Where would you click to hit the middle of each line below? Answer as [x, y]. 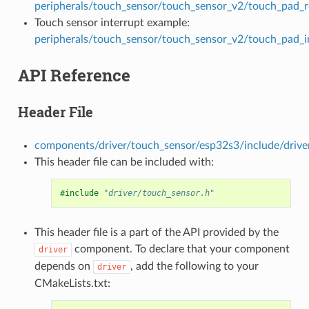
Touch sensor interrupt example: [112, 23]
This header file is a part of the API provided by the [156, 233]
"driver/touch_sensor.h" [159, 193]
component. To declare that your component [180, 249]
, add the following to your [194, 267]
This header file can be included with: [124, 162]
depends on [63, 267]
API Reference [74, 76]
